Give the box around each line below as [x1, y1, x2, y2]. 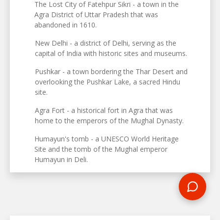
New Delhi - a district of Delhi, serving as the [35, 38, 177, 48]
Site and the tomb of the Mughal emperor [34, 144, 168, 154]
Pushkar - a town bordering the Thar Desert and [34, 67, 188, 77]
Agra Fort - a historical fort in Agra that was [35, 106, 173, 115]
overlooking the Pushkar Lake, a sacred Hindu [34, 77, 180, 87]
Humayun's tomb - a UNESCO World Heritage [34, 134, 179, 144]
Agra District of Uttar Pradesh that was [34, 10, 159, 20]
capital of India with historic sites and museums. [35, 49, 188, 58]
